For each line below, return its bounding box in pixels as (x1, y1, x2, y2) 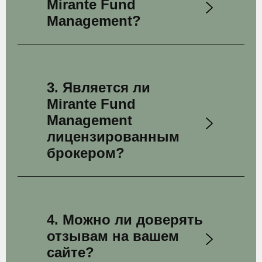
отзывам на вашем (47, 228, 179, 244)
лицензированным (47, 129, 180, 144)
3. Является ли (47, 80, 150, 95)
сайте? (47, 244, 94, 260)
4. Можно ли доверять (47, 212, 203, 227)
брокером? (47, 145, 125, 161)
